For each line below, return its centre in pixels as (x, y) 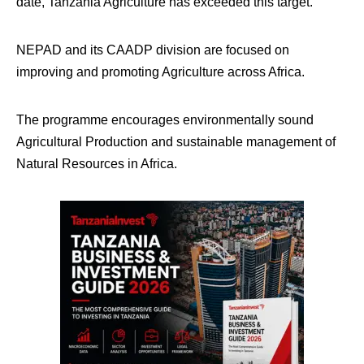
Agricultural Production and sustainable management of (176, 142)
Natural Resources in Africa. (97, 164)
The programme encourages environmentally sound (165, 120)
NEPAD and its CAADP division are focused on (153, 50)
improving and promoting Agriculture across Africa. (160, 72)
